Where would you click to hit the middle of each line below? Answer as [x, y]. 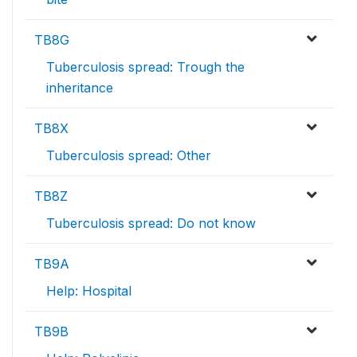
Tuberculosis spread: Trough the [145, 67]
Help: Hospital [89, 291]
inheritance [80, 88]
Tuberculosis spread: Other [129, 155]
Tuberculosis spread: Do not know [151, 223]
